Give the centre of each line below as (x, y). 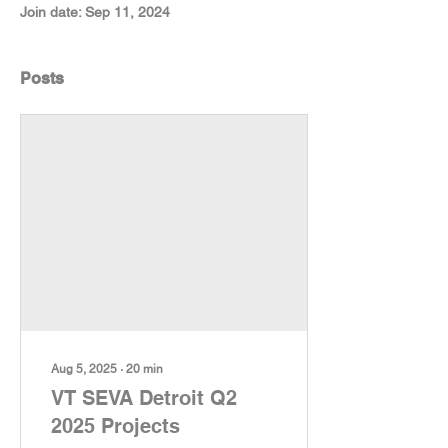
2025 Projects (115, 426)
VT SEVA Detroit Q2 (130, 398)
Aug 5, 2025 (84, 369)
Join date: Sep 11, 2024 (95, 12)
